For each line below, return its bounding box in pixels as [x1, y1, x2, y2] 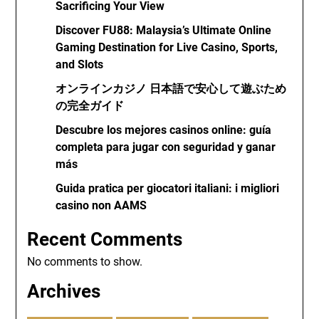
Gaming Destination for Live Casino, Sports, [56, 41, 278, 54]
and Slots [56, 58, 104, 71]
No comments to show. [27, 255, 143, 268]
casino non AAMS [56, 199, 147, 212]
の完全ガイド [56, 99, 125, 113]
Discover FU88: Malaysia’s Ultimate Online [56, 23, 272, 37]
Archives [27, 281, 101, 302]
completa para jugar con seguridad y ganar [56, 140, 276, 154]
